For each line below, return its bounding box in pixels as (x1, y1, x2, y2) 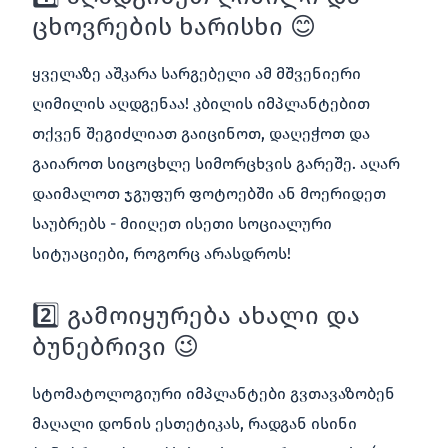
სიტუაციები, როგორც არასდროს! (32, 243, 291, 263)
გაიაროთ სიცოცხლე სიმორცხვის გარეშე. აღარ (32, 153, 400, 173)
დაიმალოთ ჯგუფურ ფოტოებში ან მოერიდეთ (32, 183, 386, 203)
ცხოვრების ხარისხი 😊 (32, 11, 316, 42)
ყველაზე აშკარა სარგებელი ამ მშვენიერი (32, 63, 361, 83)
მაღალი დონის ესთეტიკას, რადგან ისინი (32, 413, 357, 433)
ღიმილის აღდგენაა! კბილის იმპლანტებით (32, 93, 370, 113)
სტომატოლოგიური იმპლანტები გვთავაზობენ (32, 383, 395, 403)
